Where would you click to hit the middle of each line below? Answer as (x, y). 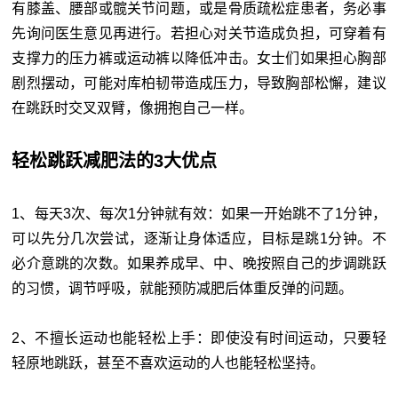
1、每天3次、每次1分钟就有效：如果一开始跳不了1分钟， (199, 213)
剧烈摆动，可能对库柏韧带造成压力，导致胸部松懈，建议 (199, 83)
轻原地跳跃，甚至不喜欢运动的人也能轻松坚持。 (168, 362)
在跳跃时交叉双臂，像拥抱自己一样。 (133, 107)
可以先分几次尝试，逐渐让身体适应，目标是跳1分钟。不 (199, 238)
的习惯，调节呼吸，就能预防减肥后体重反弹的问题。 (183, 288)
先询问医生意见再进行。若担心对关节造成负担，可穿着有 (199, 33)
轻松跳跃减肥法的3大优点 (115, 160)
